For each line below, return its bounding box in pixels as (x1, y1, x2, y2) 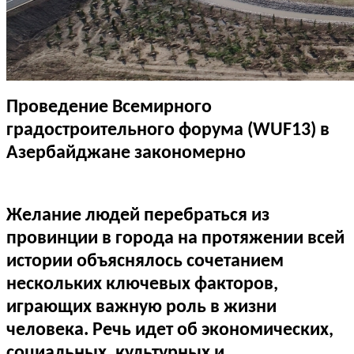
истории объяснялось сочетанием (6, 252, 284, 272)
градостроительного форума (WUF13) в (6, 121, 330, 141)
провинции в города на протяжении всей (6, 229, 345, 249)
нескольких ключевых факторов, (6, 275, 278, 295)
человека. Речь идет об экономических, (6, 321, 333, 341)
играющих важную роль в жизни (6, 298, 277, 318)
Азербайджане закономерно (6, 144, 246, 164)
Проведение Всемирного (6, 98, 212, 118)
